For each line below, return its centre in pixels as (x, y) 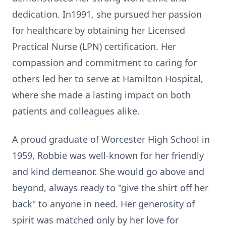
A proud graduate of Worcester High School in (111, 139)
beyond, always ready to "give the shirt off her (110, 188)
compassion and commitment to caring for (104, 63)
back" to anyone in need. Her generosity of (103, 204)
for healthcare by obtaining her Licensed (99, 30)
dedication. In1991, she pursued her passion (107, 14)
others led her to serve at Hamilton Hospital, (108, 79)
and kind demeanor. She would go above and (108, 172)
